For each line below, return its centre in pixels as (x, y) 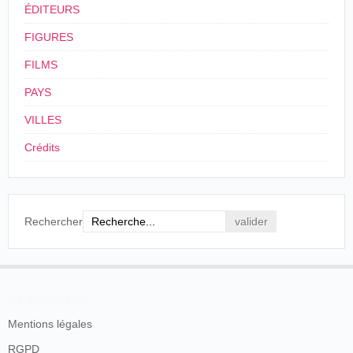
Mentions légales (50, 324)
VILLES (43, 120)
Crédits (42, 147)
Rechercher (54, 221)
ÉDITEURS (52, 9)
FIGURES (49, 37)
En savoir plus (48, 299)
